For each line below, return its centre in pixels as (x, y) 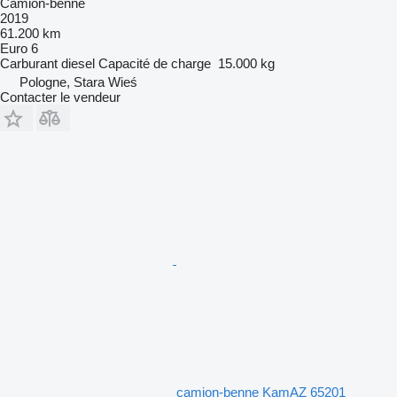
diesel (78, 63)
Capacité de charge (155, 63)
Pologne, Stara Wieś (78, 82)
